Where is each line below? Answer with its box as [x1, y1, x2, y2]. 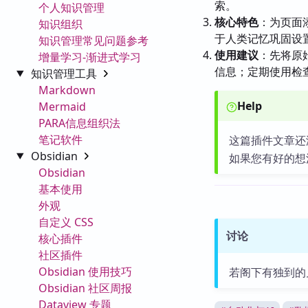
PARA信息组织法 [38, 115, 120, 131]
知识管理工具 [30, 65, 100, 81]
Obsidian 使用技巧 [38, 263, 132, 279]
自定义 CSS [38, 214, 93, 230]
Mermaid [38, 98, 86, 114]
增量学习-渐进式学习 [38, 49, 141, 65]
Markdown [38, 82, 96, 98]
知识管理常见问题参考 [38, 32, 148, 48]
